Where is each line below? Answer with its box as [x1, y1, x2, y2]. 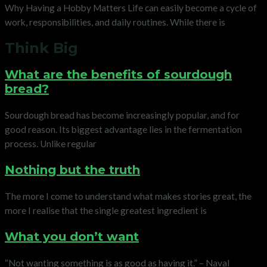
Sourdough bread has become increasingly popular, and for [5, 109, 240, 120]
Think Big [5, 39, 78, 57]
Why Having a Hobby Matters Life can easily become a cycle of [5, 2, 257, 13]
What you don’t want [5, 229, 139, 244]
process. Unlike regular [5, 138, 97, 149]
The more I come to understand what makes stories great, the [5, 190, 252, 201]
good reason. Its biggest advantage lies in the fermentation [5, 123, 242, 135]
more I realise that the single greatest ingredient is [5, 204, 207, 216]
